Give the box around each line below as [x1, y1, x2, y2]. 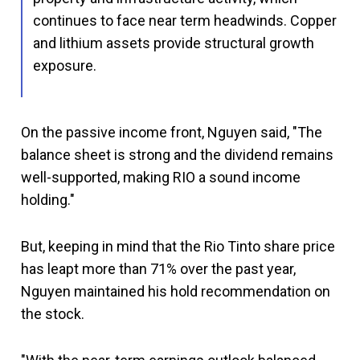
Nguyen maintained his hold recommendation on [21, 282, 330, 300]
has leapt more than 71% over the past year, [21, 260, 296, 277]
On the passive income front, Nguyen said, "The [21, 123, 322, 141]
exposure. [33, 56, 96, 74]
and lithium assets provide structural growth [33, 34, 314, 51]
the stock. [21, 305, 84, 322]
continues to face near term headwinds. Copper [33, 11, 337, 29]
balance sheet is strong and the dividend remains [21, 145, 333, 163]
